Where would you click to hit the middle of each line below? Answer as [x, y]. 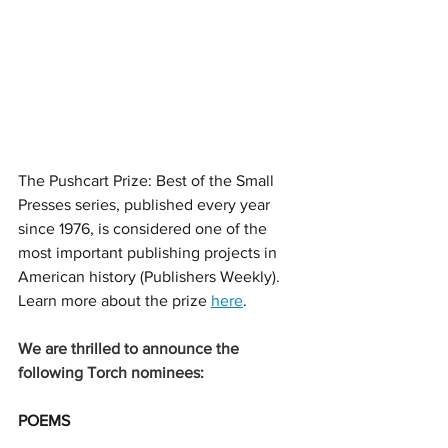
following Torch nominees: [111, 372]
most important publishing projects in [149, 252]
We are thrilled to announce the [130, 348]
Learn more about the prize [114, 300]
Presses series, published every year [146, 204]
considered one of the [192, 228]
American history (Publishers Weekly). [151, 276]
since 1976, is [65, 228]
